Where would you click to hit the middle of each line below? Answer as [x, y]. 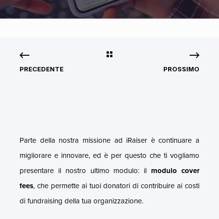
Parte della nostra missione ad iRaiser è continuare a [109, 140]
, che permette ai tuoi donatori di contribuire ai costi [116, 186]
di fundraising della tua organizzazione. [83, 201]
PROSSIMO [181, 69]
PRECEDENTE [42, 69]
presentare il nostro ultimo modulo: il [86, 170]
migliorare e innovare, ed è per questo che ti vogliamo [109, 155]
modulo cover [175, 170]
